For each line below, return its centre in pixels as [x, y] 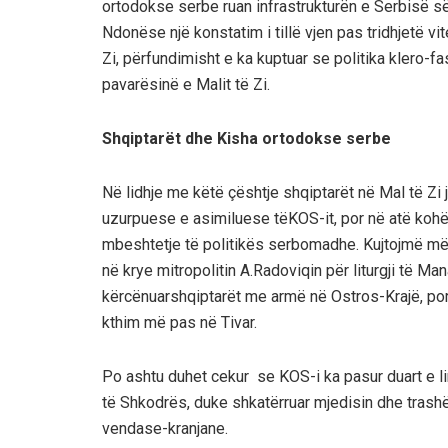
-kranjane [193, 428]
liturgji [374, 270]
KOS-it [311, 218]
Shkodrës [153, 402]
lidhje [144, 192]
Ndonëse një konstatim [184, 32]
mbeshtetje [141, 244]
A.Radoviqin [281, 270]
